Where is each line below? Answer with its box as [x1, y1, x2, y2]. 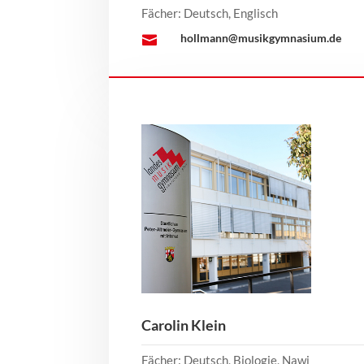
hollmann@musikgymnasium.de [180, 30, 341, 45]
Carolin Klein [141, 316, 227, 335]
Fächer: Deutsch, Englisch [141, 5, 279, 20]
